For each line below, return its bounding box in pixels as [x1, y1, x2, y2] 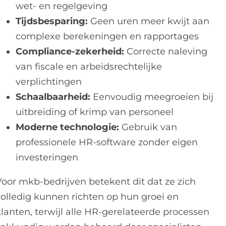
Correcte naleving [124, 46, 208, 57]
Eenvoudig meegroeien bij [90, 91, 214, 102]
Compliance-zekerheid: [16, 46, 125, 57]
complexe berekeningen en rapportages [16, 31, 199, 42]
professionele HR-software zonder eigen [16, 137, 198, 148]
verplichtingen [16, 76, 82, 87]
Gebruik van [119, 122, 178, 133]
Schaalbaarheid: [16, 91, 91, 102]
